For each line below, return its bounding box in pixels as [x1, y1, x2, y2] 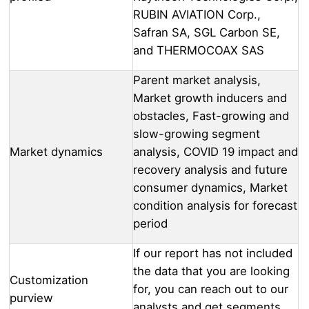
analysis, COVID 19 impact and [133, 144, 298, 159]
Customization [10, 272, 88, 287]
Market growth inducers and [133, 90, 287, 105]
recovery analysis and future [133, 162, 288, 177]
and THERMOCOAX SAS [133, 43, 264, 57]
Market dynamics [10, 144, 103, 159]
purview [10, 290, 53, 305]
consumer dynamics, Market [133, 180, 288, 195]
